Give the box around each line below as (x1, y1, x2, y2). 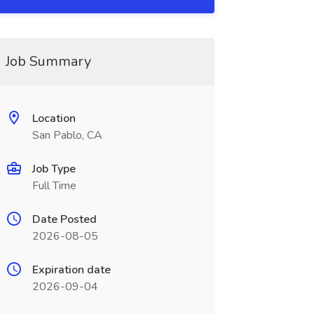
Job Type (32, 161, 76, 177)
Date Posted (32, 212, 97, 227)
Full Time (32, 178, 76, 193)
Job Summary (5, 52, 91, 71)
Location (32, 111, 76, 126)
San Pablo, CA (32, 128, 102, 143)
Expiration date (32, 262, 111, 278)
